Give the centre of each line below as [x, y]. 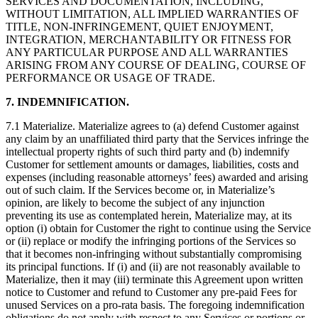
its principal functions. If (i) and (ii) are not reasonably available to [153, 267]
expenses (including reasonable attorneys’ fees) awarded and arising [157, 177]
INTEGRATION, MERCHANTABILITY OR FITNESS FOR [149, 40]
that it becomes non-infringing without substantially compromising [154, 254]
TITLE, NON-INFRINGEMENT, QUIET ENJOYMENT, [139, 27]
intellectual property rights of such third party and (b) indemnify [148, 152]
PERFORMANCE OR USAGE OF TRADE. [110, 78]
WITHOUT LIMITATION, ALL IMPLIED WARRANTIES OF [152, 14]
